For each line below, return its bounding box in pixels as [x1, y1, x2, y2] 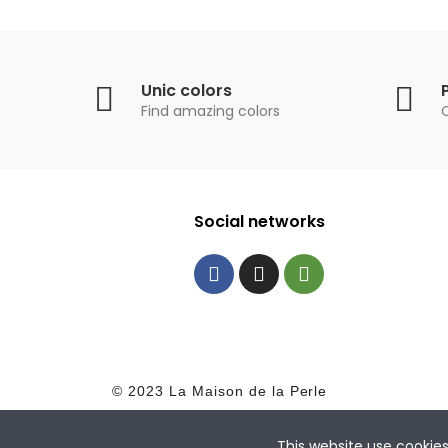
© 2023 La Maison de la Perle [112, 383, 328, 400]
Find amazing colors [141, 100, 280, 121]
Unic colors [141, 78, 232, 102]
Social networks [193, 210, 325, 234]
